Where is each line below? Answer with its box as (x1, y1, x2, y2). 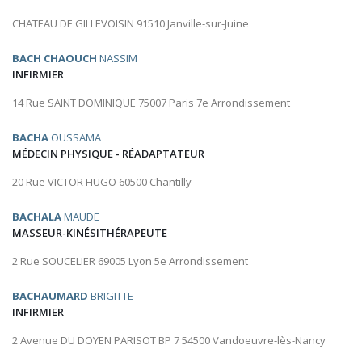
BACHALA (12, 209, 61, 225)
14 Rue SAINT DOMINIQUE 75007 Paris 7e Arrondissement (12, 95, 290, 111)
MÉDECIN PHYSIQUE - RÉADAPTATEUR (12, 146, 204, 162)
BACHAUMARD (12, 288, 88, 304)
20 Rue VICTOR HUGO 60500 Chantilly (12, 175, 192, 190)
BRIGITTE (88, 288, 133, 304)
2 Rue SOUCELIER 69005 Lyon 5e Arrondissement (12, 254, 248, 269)
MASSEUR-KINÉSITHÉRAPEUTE (12, 225, 167, 241)
